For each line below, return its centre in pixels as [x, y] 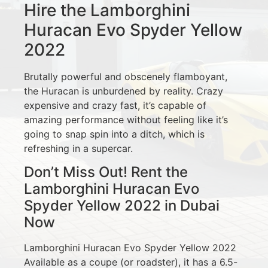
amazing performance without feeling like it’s [126, 119]
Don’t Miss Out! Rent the [106, 172]
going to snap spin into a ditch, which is [114, 134]
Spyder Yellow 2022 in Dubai [122, 206]
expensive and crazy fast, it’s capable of [115, 105]
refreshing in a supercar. [78, 148]
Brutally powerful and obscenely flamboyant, [126, 76]
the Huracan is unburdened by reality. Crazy [124, 91]
